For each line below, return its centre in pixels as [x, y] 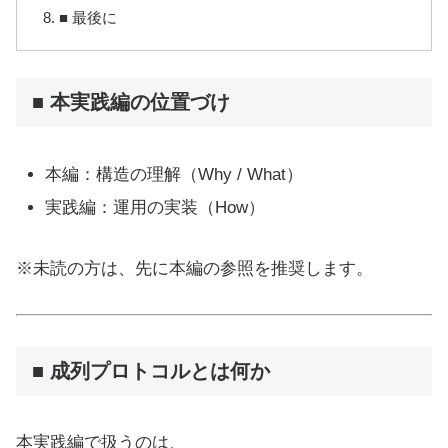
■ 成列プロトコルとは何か [151, 370]
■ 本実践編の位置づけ [131, 102]
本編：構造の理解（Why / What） [174, 174]
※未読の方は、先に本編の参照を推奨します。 [194, 268]
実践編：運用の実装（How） [155, 207]
